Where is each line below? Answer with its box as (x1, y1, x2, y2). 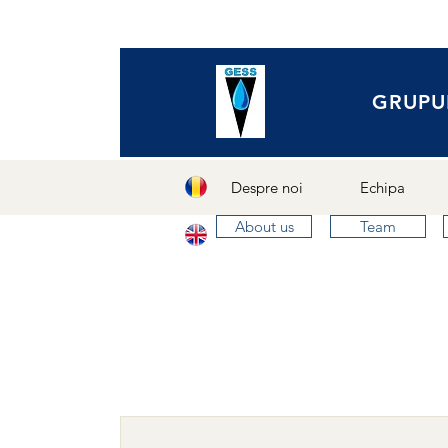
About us (234, 217, 294, 236)
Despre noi (230, 178, 303, 197)
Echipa (360, 178, 405, 197)
